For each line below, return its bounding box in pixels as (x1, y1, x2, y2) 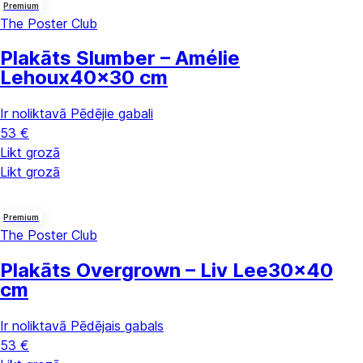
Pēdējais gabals (70, 318, 164, 335)
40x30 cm (70, 66, 168, 90)
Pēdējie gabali (70, 105, 153, 122)
